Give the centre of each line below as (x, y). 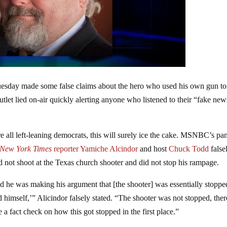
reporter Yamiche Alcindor (95, 148)
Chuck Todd (190, 148)
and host (154, 148)
